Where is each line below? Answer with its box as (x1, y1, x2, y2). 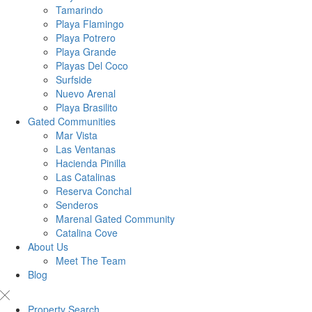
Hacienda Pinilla (56, 156, 126, 171)
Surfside (56, 72, 92, 87)
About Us (28, 240, 68, 254)
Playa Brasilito (56, 100, 118, 115)
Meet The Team (56, 253, 126, 268)
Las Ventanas (56, 142, 116, 157)
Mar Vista (56, 128, 97, 143)
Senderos (56, 198, 98, 212)
